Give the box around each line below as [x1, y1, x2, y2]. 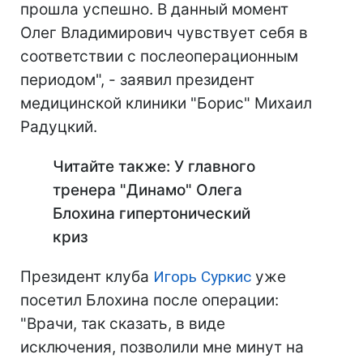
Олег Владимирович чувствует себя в [20, 23, 308, 42]
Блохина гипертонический [53, 204, 250, 223]
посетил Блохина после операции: [20, 291, 279, 310]
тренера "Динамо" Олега [53, 181, 242, 199]
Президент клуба [20, 267, 153, 286]
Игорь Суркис [153, 267, 251, 286]
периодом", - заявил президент [20, 70, 254, 89]
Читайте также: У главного [53, 157, 255, 176]
